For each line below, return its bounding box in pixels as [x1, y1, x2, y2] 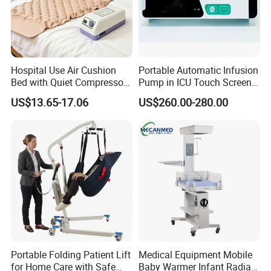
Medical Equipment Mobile [138, 248, 252, 262]
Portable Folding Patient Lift [11, 248, 131, 262]
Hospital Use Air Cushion [11, 64, 117, 77]
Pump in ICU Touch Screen [138, 76, 252, 90]
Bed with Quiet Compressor [11, 76, 127, 90]
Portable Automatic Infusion [138, 64, 258, 77]
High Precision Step [138, 88, 222, 102]
